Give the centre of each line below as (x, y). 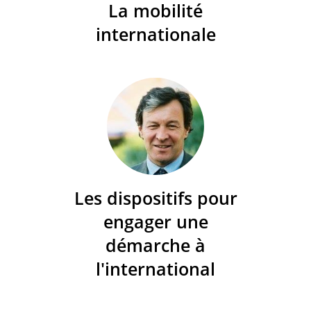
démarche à (155, 245)
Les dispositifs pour (155, 197)
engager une (155, 221)
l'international (155, 268)
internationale (155, 34)
